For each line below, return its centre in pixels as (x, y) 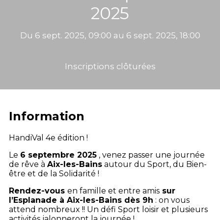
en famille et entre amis (113, 191)
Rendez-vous (38, 191)
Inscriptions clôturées (110, 66)
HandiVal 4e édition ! (48, 138)
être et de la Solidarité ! (54, 174)
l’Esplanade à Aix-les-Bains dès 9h (81, 200)
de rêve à (28, 164)
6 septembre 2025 (58, 155)
